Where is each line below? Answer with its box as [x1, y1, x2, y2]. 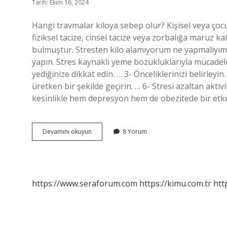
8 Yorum [123, 127, 147, 136]
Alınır [91, 163, 106, 172]
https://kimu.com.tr [139, 178, 211, 189]
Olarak [91, 136, 110, 144]
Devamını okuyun [43, 127, 92, 136]
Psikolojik [91, 127, 118, 135]
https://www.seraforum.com [32, 178, 137, 189]
